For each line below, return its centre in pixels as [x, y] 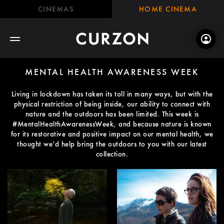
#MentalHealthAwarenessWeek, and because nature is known [112, 124]
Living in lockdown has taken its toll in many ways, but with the [112, 94]
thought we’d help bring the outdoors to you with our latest [112, 144]
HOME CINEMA [168, 9]
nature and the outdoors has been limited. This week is [112, 114]
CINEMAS [56, 9]
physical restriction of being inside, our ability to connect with [112, 104]
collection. [112, 154]
